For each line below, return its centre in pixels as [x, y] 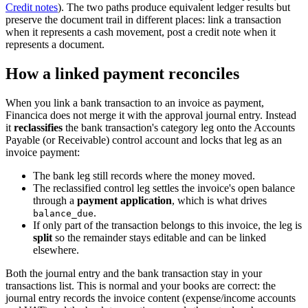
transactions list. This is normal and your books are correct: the [141, 286]
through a [55, 201]
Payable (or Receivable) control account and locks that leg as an [144, 140]
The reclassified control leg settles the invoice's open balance [164, 188]
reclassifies [38, 128]
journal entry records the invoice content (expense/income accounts [151, 298]
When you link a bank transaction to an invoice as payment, [135, 103]
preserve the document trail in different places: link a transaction [143, 20]
